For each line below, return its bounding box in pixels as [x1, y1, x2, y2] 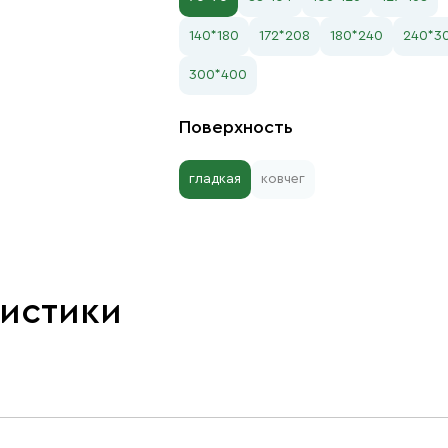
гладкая [188, 172, 241, 186]
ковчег [260, 172, 305, 186]
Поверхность [178, 118, 293, 136]
